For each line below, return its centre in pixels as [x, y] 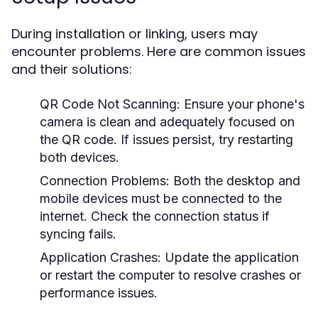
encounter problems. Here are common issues [159, 51]
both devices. [79, 157]
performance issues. [99, 293]
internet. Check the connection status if [155, 216]
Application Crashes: [100, 257]
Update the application [230, 257]
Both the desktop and [235, 181]
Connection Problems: [105, 181]
